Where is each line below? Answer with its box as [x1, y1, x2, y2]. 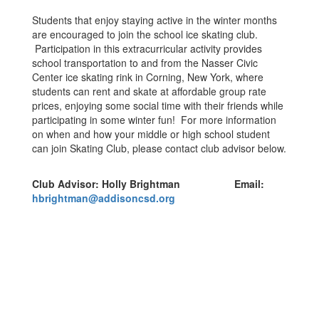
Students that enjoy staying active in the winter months [32, 13, 277, 27]
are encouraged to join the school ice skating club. [32, 27, 258, 41]
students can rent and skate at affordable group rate [32, 84, 266, 98]
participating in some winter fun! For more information [32, 113, 276, 127]
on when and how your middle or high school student [32, 127, 270, 141]
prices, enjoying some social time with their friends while [32, 98, 283, 113]
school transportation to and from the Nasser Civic [32, 56, 258, 70]
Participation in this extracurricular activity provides [32, 41, 262, 56]
